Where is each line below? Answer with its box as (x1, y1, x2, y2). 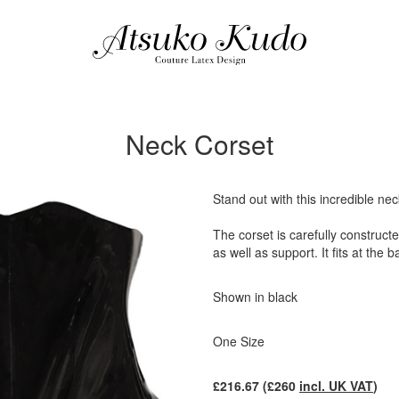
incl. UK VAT (298, 377, 373, 395)
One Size (212, 332, 265, 350)
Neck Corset (126, 125, 273, 163)
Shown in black (212, 288, 297, 305)
